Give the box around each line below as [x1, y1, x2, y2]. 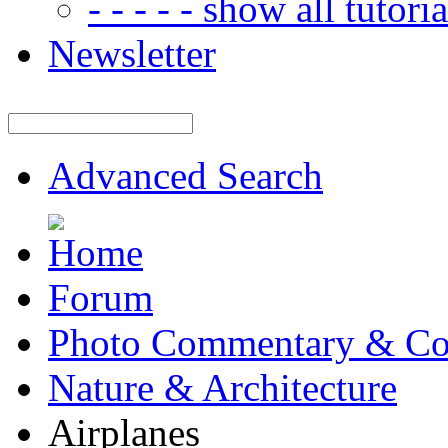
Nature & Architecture [48, 366, 397, 409]
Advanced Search [48, 154, 323, 197]
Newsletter [48, 32, 216, 75]
